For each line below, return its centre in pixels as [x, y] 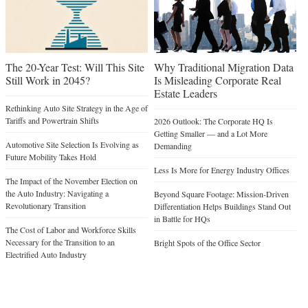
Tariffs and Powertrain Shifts [52, 121]
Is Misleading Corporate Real [217, 80]
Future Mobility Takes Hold [51, 157]
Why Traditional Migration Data [223, 67]
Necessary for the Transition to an [60, 242]
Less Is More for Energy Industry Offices [221, 170]
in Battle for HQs [182, 219]
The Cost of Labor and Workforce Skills [71, 230]
